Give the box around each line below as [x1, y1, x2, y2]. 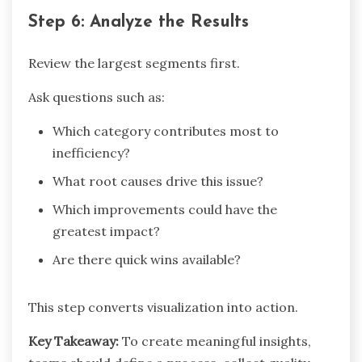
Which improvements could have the [53, 201, 277, 218]
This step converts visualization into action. [28, 299, 298, 316]
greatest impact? [53, 223, 160, 240]
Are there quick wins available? [53, 251, 241, 268]
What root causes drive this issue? [53, 173, 263, 190]
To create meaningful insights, [119, 333, 311, 350]
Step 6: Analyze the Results [28, 13, 249, 31]
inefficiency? [53, 145, 130, 162]
